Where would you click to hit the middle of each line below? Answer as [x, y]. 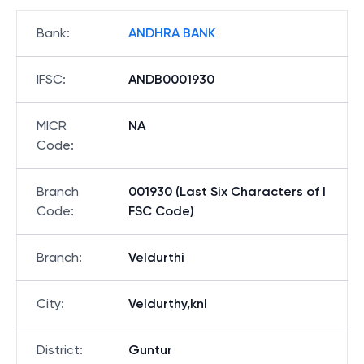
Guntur [150, 350]
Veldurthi [156, 257]
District [58, 350]
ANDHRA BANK [172, 33]
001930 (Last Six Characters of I [227, 191]
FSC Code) [161, 211]
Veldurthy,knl [168, 303]
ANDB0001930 [171, 79]
